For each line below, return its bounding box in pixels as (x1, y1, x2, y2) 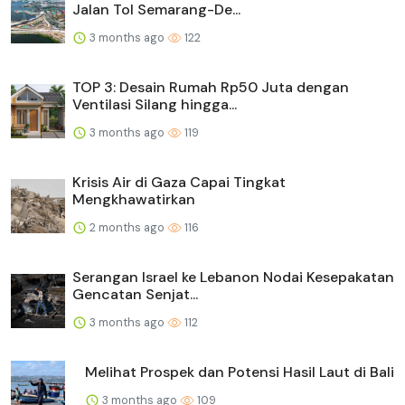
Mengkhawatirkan (72, 189, 195, 209)
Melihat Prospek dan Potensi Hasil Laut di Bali (85, 362, 394, 381)
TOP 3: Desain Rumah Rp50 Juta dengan (72, 77, 349, 97)
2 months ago (87, 219, 167, 235)
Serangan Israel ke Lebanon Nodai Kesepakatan (72, 267, 394, 287)
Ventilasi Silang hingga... (72, 94, 237, 114)
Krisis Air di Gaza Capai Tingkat (72, 172, 286, 192)
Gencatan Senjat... (72, 284, 198, 304)
